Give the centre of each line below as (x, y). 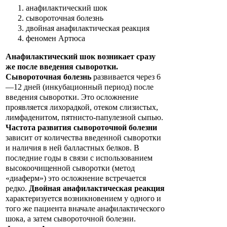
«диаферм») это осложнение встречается (76, 178)
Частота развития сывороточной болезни (81, 128)
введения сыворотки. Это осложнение (72, 97)
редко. (17, 188)
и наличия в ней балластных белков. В (72, 148)
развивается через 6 (126, 77)
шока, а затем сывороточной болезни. (71, 219)
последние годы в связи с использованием (79, 158)
